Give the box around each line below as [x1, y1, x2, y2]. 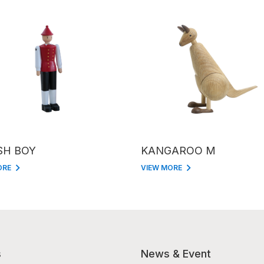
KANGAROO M [141, 144, 216, 157]
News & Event [141, 247, 211, 260]
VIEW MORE [141, 163, 182, 172]
